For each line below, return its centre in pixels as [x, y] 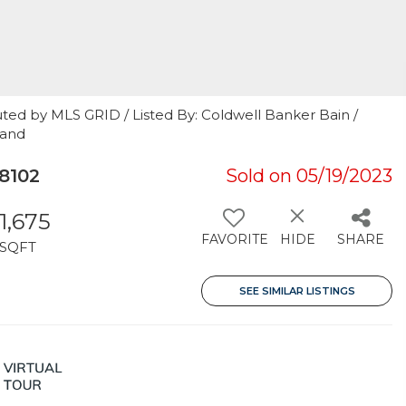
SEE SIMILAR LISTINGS [297, 291]
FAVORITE [235, 239]
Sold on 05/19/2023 [309, 176]
